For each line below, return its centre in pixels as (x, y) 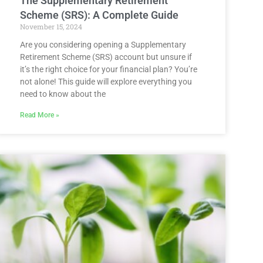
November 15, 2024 (51, 26)
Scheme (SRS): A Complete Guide (99, 15)
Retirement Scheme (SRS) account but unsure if (106, 57)
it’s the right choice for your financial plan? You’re (109, 69)
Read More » (40, 115)
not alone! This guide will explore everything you (106, 81)
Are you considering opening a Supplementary (103, 44)
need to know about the (63, 94)
